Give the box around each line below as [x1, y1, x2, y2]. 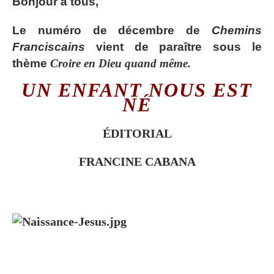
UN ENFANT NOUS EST [21, 78, 253, 101]
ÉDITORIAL [102, 126, 172, 140]
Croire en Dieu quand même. [50, 56, 191, 70]
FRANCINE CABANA [78, 154, 196, 168]
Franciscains [12, 40, 85, 53]
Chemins [212, 23, 262, 37]
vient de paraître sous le [85, 40, 262, 53]
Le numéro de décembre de [12, 23, 212, 37]
